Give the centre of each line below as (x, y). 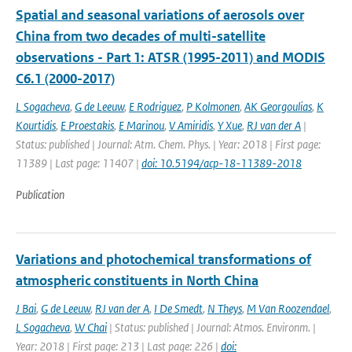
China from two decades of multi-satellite (141, 36)
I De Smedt (178, 308)
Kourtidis (36, 125)
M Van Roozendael (288, 308)
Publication (40, 194)
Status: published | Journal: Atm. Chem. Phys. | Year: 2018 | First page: (168, 144)
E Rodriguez (155, 106)
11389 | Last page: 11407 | (79, 163)
